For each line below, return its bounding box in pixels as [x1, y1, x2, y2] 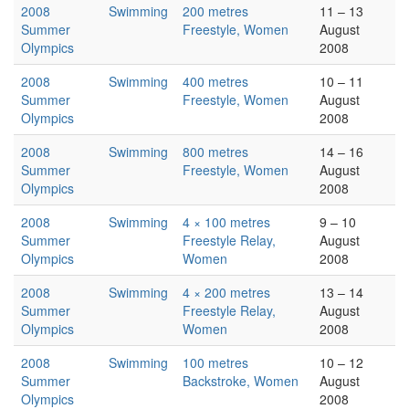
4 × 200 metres [183, 283, 270, 301]
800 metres [183, 142, 248, 161]
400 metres [183, 72, 248, 90]
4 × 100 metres [183, 213, 270, 231]
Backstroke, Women [183, 372, 299, 390]
